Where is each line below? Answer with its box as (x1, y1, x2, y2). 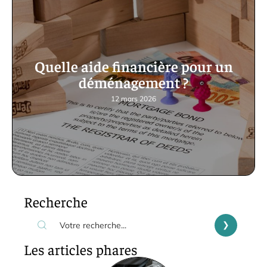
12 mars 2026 (111, 94, 156, 103)
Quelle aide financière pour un (34, 56, 233, 75)
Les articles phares (24, 240, 138, 258)
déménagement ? (79, 72, 188, 91)
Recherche (24, 192, 88, 210)
